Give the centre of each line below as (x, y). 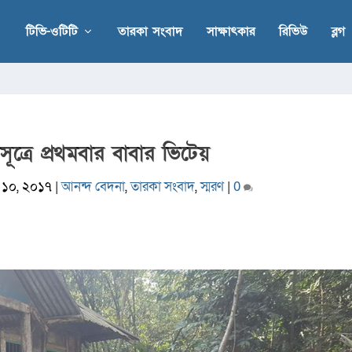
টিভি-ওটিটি (51, 31)
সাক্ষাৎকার (231, 31)
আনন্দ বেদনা (93, 186)
